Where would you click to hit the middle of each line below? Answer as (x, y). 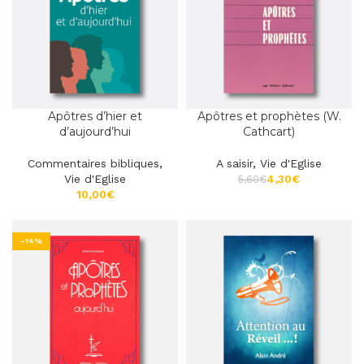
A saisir (234, 163)
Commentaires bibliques (93, 163)
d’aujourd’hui (95, 132)
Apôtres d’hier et (95, 116)
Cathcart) (269, 132)
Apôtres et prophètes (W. (269, 116)
